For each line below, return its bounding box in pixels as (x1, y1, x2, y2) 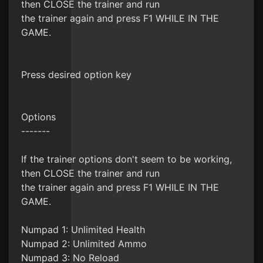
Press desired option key (21, 69, 131, 80)
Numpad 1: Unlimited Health (21, 224, 145, 235)
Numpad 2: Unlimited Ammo (21, 238, 147, 249)
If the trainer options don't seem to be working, (21, 153, 232, 165)
